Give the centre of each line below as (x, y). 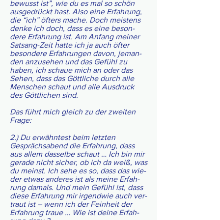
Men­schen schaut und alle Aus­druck (72, 87)
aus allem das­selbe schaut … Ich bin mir (77, 154)
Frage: (21, 120)
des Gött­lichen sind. (44, 95)
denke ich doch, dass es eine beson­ (72, 28)
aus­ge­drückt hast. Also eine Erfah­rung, (76, 12)
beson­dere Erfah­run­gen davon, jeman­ (76, 53)
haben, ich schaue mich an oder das (71, 70)
